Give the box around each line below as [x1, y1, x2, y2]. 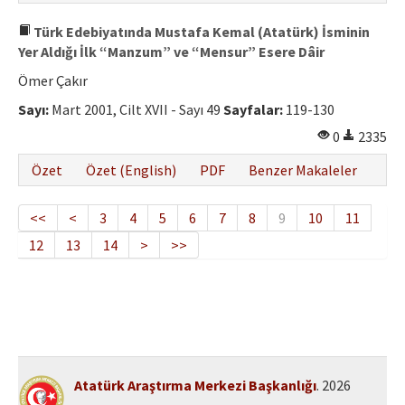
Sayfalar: [223, 100, 283, 119]
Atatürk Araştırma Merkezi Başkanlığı [74, 376, 317, 394]
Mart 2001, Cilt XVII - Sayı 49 [49, 100, 223, 119]
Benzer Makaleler [249, 161, 357, 180]
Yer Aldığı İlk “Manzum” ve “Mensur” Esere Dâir [18, 42, 325, 61]
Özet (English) [86, 161, 176, 180]
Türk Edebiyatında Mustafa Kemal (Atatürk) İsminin [31, 23, 370, 42]
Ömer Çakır [18, 71, 88, 90]
